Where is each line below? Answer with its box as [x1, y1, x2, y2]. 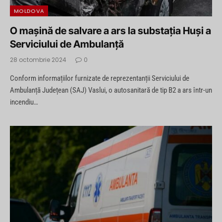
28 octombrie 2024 [10, 55, 66, 64]
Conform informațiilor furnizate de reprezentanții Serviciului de [10, 74, 189, 83]
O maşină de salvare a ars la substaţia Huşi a [10, 25, 211, 37]
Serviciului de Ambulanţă [10, 38, 124, 51]
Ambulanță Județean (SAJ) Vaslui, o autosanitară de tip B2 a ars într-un [10, 86, 212, 95]
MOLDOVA [14, 7, 45, 15]
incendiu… [10, 98, 38, 107]
